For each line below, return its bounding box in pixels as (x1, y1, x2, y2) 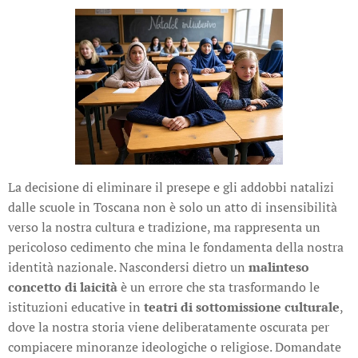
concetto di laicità (8, 277, 117, 296)
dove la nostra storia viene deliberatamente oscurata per (8, 317, 329, 336)
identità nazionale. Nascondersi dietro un (8, 257, 249, 276)
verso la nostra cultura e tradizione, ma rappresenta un (8, 217, 320, 236)
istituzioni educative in (8, 297, 144, 316)
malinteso (249, 257, 309, 276)
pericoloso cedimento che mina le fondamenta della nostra (8, 237, 344, 256)
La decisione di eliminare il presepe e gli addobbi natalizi (8, 177, 334, 196)
